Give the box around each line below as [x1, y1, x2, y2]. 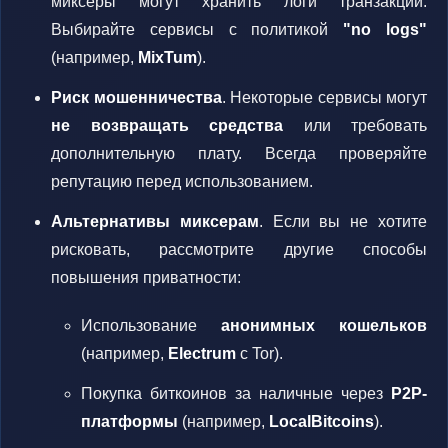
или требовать [283, 117, 427, 134]
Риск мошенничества [51, 89, 222, 106]
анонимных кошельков [221, 317, 427, 334]
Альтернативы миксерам [51, 213, 259, 230]
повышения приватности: [51, 269, 241, 286]
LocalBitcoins [269, 413, 374, 430]
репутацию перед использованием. [51, 173, 313, 190]
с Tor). [236, 345, 283, 362]
